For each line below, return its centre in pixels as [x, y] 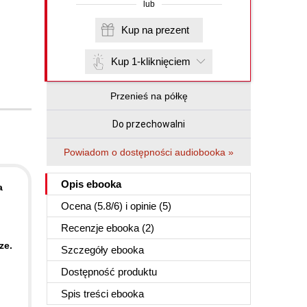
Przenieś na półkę [149, 96]
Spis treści [86, 294]
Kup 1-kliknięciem [151, 61]
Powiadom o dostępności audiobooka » [149, 152]
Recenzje [84, 228]
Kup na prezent [172, 30]
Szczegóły [86, 250]
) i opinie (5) [145, 206]
